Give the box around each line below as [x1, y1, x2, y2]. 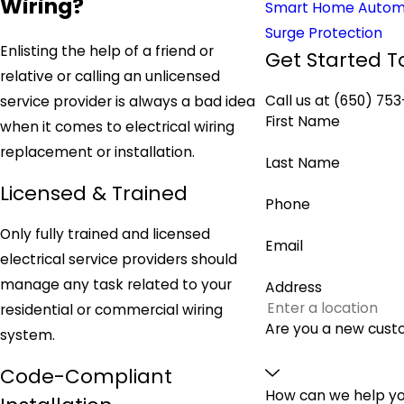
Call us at [265, 91, 335, 111]
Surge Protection [265, 23, 383, 42]
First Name [265, 112, 341, 132]
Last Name [265, 153, 341, 173]
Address [265, 278, 323, 298]
